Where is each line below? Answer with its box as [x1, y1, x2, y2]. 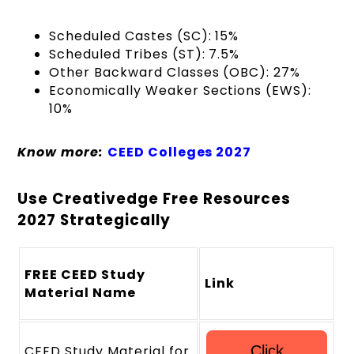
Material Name [24, 284, 136, 302]
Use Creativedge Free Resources [17, 188, 292, 210]
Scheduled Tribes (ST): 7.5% [49, 44, 240, 63]
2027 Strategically [17, 209, 171, 232]
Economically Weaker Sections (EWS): [49, 81, 311, 100]
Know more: [17, 142, 104, 161]
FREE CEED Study [24, 265, 145, 284]
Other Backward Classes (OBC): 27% [49, 62, 305, 81]
